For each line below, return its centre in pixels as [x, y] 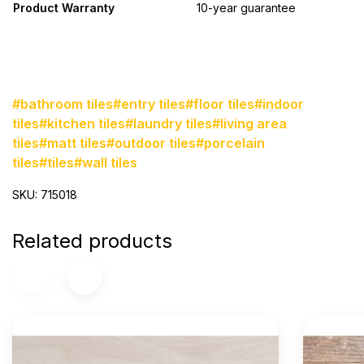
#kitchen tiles [82, 124]
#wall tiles [106, 163]
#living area [249, 124]
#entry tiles [149, 104]
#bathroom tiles [63, 104]
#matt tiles [73, 143]
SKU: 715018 [45, 195]
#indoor [279, 104]
